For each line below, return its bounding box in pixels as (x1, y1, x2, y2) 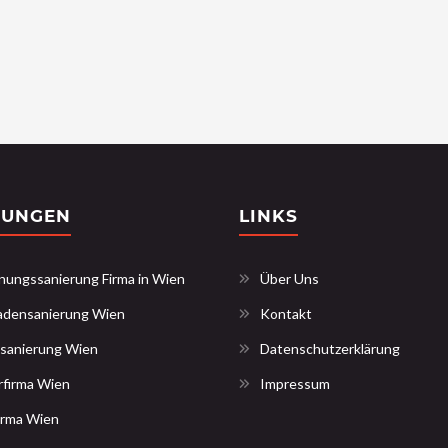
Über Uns (260, 270, 319, 287)
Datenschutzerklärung (260, 340, 400, 357)
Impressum (260, 375, 330, 392)
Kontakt (260, 305, 312, 322)
